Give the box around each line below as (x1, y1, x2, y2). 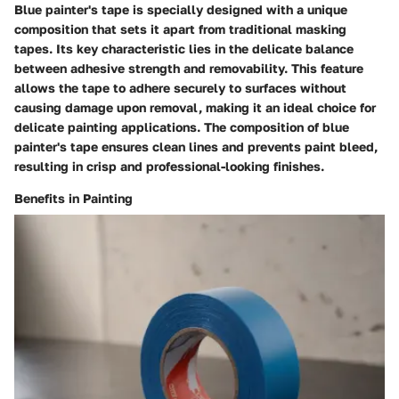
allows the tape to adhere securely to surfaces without (14, 79, 346, 95)
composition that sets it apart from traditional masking (14, 20, 346, 37)
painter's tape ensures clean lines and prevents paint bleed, (14, 138, 378, 154)
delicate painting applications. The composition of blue (14, 118, 349, 134)
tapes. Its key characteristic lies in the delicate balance (14, 40, 354, 56)
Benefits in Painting (14, 190, 133, 206)
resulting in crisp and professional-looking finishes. (14, 158, 324, 174)
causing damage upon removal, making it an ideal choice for (14, 99, 376, 115)
